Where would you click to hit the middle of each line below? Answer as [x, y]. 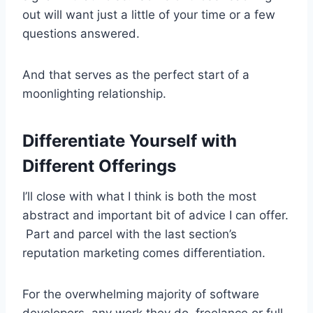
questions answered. [81, 34]
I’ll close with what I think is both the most [139, 197]
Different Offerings [99, 166]
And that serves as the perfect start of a [136, 75]
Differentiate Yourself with [130, 141]
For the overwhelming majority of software [141, 294]
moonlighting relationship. [94, 94]
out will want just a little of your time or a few [149, 15]
